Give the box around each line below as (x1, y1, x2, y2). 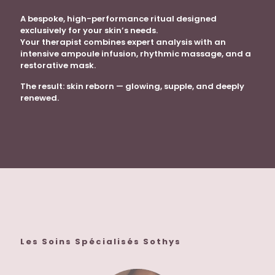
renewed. (20, 92, 59, 104)
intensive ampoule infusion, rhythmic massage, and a (20, 48, 251, 60)
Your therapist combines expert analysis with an (20, 36, 226, 48)
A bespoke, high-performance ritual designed (20, 13, 217, 25)
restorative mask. (20, 60, 96, 72)
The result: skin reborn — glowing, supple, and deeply (20, 80, 244, 93)
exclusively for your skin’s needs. (20, 25, 158, 37)
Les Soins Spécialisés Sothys (20, 236, 181, 248)
